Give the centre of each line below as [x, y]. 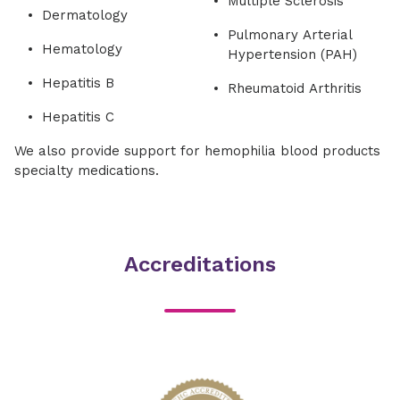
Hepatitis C [78, 117]
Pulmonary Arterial [290, 34]
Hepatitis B [78, 83]
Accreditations [200, 264]
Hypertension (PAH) [292, 54]
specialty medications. [87, 170]
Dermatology [85, 15]
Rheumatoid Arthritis [294, 88]
